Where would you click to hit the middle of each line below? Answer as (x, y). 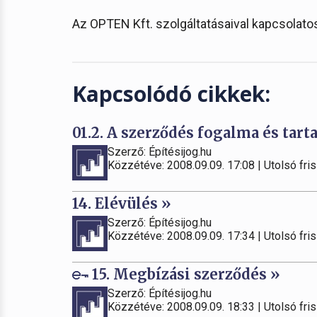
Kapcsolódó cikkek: (171, 94)
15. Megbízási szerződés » (184, 274)
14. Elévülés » (122, 203)
